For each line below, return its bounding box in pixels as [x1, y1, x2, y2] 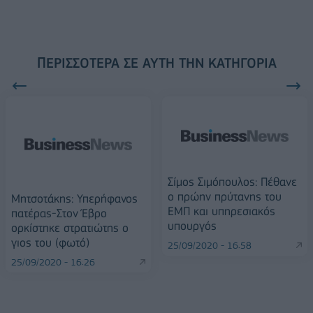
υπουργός [168, 218, 217, 233]
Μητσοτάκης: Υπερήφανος [11, 191, 138, 205]
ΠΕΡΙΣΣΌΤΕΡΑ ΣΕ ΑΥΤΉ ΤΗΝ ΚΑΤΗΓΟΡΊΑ [36, 54, 277, 71]
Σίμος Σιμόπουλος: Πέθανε [168, 174, 297, 189]
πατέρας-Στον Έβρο [11, 205, 107, 220]
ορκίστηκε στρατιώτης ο [11, 220, 129, 235]
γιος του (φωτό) [11, 235, 89, 249]
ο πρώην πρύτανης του [168, 189, 282, 203]
